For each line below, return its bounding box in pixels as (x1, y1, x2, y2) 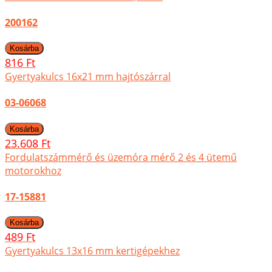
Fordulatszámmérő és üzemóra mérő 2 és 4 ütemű (5, 150, 237, 164)
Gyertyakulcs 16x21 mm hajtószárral (5, 70, 171, 84)
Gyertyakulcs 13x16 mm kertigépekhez (5, 244, 180, 258)
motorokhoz (5, 163, 61, 177)
